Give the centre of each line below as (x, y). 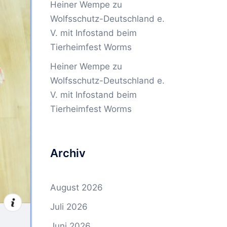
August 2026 (76, 187)
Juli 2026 (69, 207)
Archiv (68, 153)
